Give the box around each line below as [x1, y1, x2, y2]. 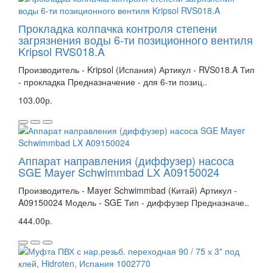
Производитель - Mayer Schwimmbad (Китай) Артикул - [18, 183, 237, 196]
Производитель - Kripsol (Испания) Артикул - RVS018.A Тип [18, 63, 255, 76]
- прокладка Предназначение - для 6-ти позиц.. [18, 75, 207, 88]
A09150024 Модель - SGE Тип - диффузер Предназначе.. [18, 196, 249, 208]
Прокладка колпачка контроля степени [18, 19, 217, 36]
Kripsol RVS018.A [18, 43, 105, 59]
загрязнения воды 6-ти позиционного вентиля [18, 31, 253, 48]
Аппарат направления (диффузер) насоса [18, 152, 234, 168]
